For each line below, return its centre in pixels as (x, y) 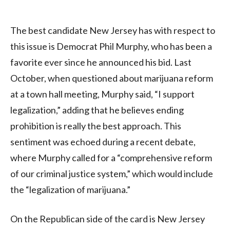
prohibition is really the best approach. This (96, 126)
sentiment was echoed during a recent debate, (103, 141)
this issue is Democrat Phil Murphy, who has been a (111, 46)
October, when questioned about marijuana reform (112, 78)
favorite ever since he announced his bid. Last (101, 62)
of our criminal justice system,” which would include (112, 173)
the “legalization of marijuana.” (70, 189)
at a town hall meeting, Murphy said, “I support (102, 94)
